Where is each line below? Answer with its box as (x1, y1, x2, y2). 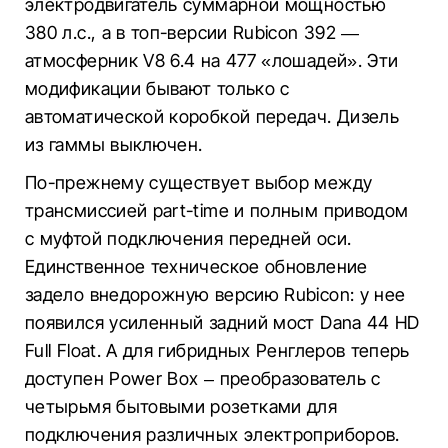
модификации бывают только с (25, 78, 290, 99)
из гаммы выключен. (25, 134, 203, 155)
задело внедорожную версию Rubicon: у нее (25, 284, 406, 305)
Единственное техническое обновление (25, 256, 368, 277)
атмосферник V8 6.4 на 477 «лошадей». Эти (25, 50, 399, 71)
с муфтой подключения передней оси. (25, 228, 352, 249)
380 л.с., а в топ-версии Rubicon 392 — (25, 22, 360, 43)
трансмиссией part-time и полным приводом (25, 200, 409, 221)
